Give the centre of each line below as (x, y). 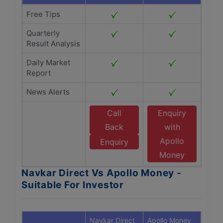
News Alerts (48, 92)
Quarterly (43, 33)
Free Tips (43, 14)
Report (39, 73)
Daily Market (48, 62)
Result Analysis (53, 44)
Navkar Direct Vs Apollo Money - (102, 173)
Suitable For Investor (73, 185)
